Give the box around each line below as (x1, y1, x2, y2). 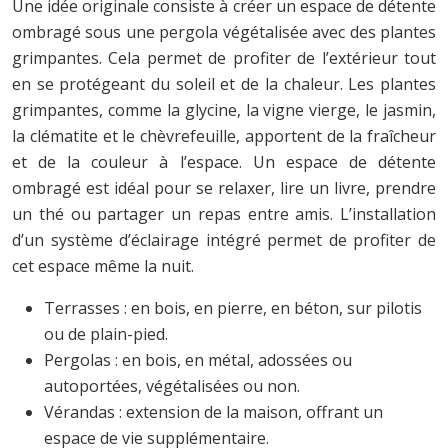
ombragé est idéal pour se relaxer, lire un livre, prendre (12, 176, 436, 199)
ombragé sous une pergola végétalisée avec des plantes (12, 20, 436, 43)
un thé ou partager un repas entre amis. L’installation (12, 202, 436, 225)
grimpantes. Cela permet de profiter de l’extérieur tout (12, 46, 436, 69)
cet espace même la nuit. (12, 254, 194, 277)
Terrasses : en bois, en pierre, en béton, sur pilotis (44, 296, 422, 319)
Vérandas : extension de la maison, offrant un (44, 400, 383, 423)
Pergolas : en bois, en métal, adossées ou (44, 348, 352, 371)
